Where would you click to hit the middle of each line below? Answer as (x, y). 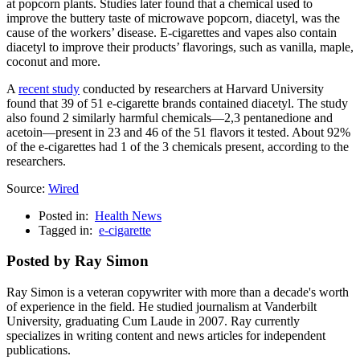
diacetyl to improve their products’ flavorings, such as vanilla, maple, (180, 47)
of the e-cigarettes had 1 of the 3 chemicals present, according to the (178, 146)
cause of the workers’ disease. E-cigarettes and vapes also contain (172, 32)
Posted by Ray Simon (78, 261)
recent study (49, 88)
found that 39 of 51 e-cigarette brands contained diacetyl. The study (177, 103)
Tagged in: (67, 230)
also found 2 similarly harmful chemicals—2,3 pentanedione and (170, 117)
